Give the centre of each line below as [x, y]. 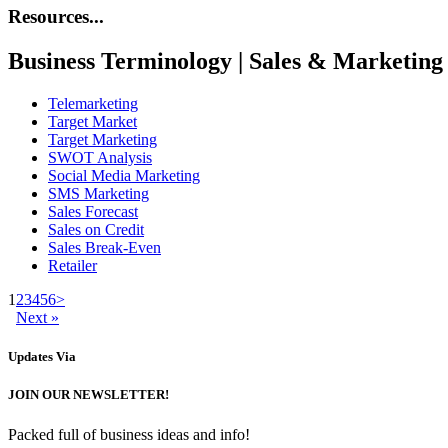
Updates [30, 357]
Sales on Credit [96, 230]
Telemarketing [93, 104]
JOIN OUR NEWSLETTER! [88, 395]
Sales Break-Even [104, 248]
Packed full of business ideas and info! [129, 434]
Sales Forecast [93, 212]
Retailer [72, 266]
